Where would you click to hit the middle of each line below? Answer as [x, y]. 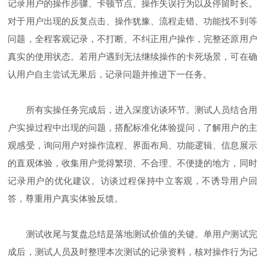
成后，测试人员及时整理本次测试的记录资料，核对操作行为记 [132, 251]
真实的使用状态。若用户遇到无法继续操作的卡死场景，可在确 [132, 56]
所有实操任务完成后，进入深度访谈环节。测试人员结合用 [132, 109]
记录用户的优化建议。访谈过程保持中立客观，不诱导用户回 [132, 180]
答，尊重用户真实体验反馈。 [66, 198]
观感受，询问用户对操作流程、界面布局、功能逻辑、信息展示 [132, 145]
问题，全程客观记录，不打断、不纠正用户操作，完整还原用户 [132, 38]
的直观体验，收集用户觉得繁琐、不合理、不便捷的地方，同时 [132, 163]
